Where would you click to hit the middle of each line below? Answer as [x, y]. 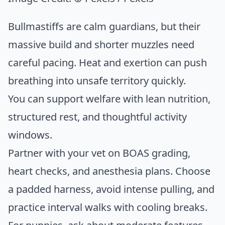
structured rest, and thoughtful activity [97, 117]
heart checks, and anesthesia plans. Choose [109, 171]
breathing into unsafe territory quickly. [97, 80]
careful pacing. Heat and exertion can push [107, 62]
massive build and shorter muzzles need [101, 44]
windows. [30, 135]
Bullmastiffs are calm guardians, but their [104, 26]
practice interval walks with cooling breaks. [108, 207]
